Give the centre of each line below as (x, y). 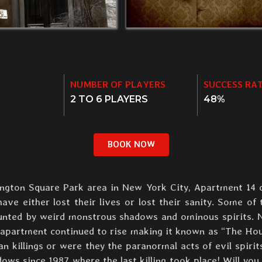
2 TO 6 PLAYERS (109, 99)
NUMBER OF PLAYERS (118, 85)
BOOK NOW (131, 145)
